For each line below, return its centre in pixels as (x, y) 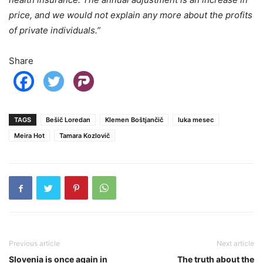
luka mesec (196, 120)
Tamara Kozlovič (85, 136)
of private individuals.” (55, 31)
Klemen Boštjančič (134, 120)
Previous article (34, 244)
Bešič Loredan (68, 120)
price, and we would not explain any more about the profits (131, 15)
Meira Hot (29, 136)
